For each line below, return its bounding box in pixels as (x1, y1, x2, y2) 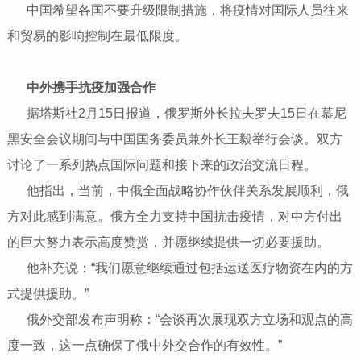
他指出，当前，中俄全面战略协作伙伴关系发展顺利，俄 (13, 184, 349, 198)
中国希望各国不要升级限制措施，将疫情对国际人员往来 (13, 3, 349, 18)
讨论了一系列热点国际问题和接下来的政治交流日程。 (6, 158, 317, 172)
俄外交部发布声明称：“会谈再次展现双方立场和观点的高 (13, 313, 353, 327)
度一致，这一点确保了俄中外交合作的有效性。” (6, 338, 282, 353)
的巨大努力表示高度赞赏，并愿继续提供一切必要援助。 (6, 235, 330, 250)
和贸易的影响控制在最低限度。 (6, 29, 188, 44)
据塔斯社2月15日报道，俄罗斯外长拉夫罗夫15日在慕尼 (13, 106, 346, 121)
